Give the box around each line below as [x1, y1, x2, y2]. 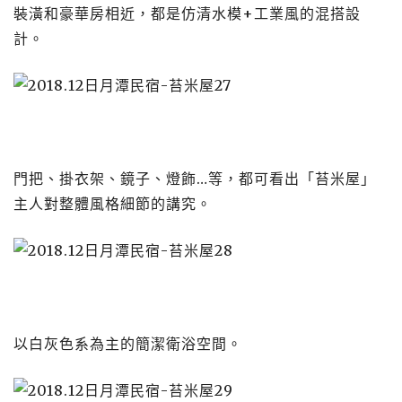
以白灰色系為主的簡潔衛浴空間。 [13, 335, 242, 353]
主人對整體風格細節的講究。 [13, 195, 212, 213]
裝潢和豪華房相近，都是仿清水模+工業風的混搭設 [13, 4, 361, 22]
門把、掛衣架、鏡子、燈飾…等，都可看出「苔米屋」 [13, 170, 376, 188]
